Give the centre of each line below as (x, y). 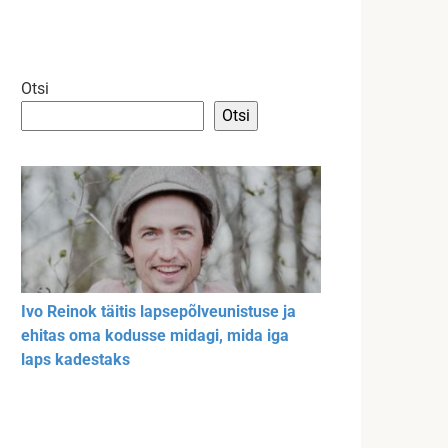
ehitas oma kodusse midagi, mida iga (155, 336)
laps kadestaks (75, 360)
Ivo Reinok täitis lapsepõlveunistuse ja (158, 312)
